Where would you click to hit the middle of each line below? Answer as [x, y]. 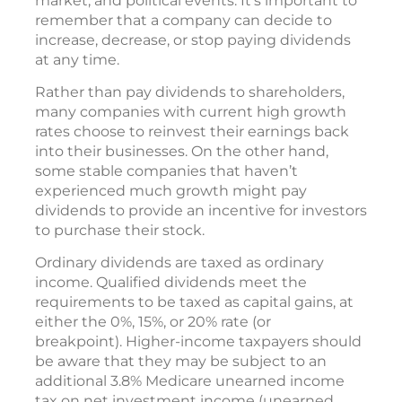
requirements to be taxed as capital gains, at [194, 301]
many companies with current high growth [191, 111]
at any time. [77, 59]
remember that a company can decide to [184, 20]
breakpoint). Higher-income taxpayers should [198, 341]
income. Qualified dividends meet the [171, 282]
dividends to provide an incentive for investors [201, 210]
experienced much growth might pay [171, 190]
